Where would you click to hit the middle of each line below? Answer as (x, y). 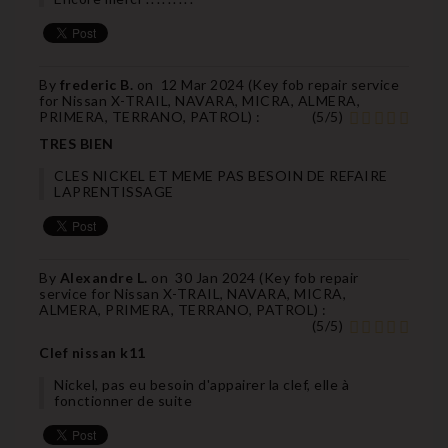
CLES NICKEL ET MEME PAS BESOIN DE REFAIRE (221, 175)
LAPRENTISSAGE (114, 191)
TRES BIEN (76, 143)
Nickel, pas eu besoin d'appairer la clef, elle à (201, 384)
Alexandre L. (105, 277)
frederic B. (98, 84)
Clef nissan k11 (92, 352)
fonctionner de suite (123, 400)
